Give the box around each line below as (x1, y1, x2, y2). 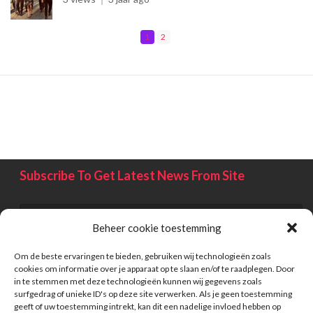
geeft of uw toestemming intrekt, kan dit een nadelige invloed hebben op (14, 301, 281, 312)
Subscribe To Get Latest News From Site (19, 168, 245, 183)
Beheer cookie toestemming (92, 221, 221, 234)
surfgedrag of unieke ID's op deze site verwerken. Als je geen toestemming (14, 289, 292, 299)
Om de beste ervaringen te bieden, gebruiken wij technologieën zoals (14, 251, 271, 261)
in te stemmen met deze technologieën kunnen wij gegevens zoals (14, 276, 262, 286)
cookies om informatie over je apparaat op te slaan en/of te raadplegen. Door (14, 263, 295, 274)
